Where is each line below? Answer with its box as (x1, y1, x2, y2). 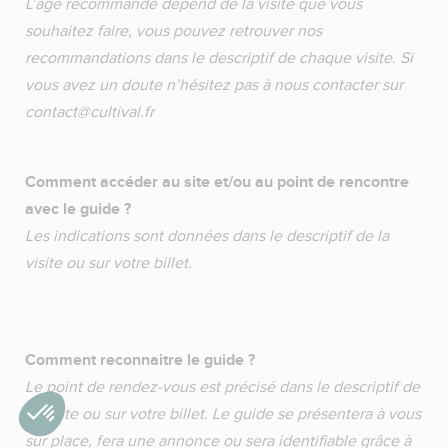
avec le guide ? (25, 198, 135, 219)
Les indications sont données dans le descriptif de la (25, 226, 389, 246)
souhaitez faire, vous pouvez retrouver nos (25, 21, 322, 41)
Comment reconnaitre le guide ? (25, 349, 259, 370)
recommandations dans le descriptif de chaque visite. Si (25, 48, 413, 68)
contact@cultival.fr (25, 102, 162, 122)
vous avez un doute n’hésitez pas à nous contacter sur (25, 75, 403, 95)
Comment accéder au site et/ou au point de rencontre (25, 171, 409, 192)
